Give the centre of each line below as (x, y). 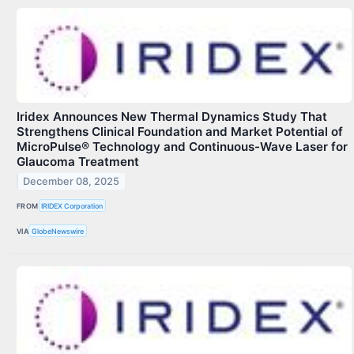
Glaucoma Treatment (78, 162)
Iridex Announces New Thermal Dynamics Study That (172, 117)
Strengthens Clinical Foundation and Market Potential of (180, 132)
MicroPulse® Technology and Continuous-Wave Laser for (182, 147)
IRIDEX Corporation (72, 205)
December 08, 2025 (72, 181)
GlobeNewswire (58, 231)
